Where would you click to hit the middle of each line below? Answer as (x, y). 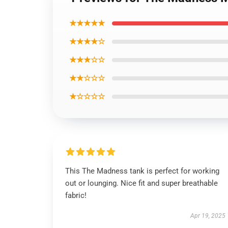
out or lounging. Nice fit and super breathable (141, 183)
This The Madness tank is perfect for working (142, 171)
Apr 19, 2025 (208, 216)
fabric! (76, 195)
